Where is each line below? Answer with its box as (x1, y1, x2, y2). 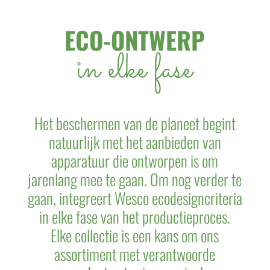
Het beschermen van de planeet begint (34, 111, 236, 135)
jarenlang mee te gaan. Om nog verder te (28, 168, 242, 191)
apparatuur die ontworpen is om (51, 149, 219, 172)
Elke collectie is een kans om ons (51, 224, 219, 247)
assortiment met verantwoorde (54, 242, 216, 266)
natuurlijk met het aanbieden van (48, 130, 221, 154)
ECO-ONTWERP (64, 22, 206, 58)
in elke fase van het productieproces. (39, 205, 231, 228)
